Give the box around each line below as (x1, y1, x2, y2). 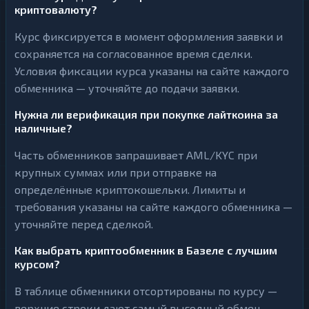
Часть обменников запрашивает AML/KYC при (14, 148, 257, 161)
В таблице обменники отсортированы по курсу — (14, 284, 277, 297)
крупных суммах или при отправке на (14, 166, 217, 179)
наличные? (14, 121, 72, 134)
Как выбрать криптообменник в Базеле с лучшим (14, 243, 277, 257)
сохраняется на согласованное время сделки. (14, 47, 252, 60)
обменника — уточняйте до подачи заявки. (14, 81, 239, 94)
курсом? (14, 257, 60, 270)
